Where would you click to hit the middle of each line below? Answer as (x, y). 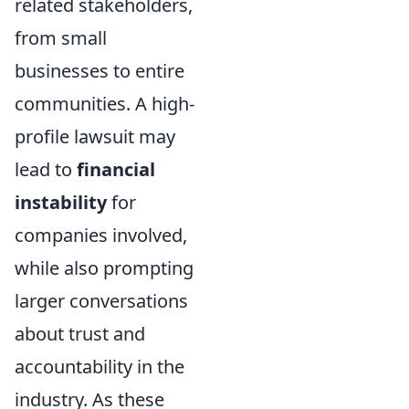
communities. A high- (105, 104)
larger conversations (101, 301)
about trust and (80, 334)
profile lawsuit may (95, 136)
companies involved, (101, 235)
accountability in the (100, 367)
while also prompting (104, 268)
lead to (46, 169)
